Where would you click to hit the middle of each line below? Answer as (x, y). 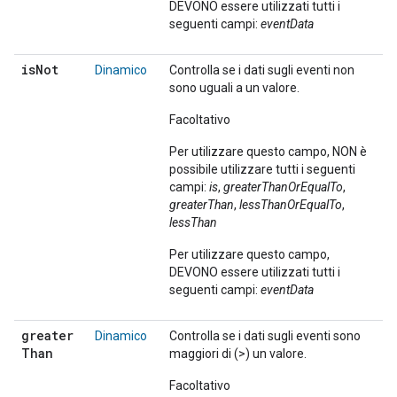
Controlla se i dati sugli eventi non (262, 70)
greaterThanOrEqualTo (283, 187)
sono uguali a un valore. (234, 88)
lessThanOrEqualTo (291, 205)
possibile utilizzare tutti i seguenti (262, 169)
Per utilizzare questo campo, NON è (268, 152)
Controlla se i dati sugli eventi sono (265, 336)
